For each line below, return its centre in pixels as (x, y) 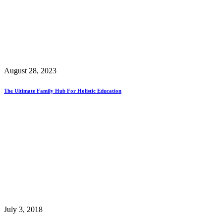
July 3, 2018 (23, 210)
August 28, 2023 (30, 71)
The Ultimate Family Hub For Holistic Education (63, 91)
